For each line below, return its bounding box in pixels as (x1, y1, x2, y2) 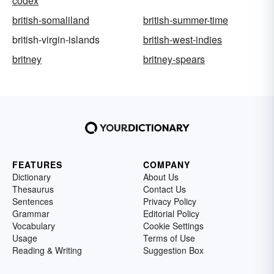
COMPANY (143, 158, 190, 171)
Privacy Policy (143, 194, 196, 207)
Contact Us (143, 182, 186, 195)
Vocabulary (12, 219, 55, 232)
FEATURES (12, 158, 62, 171)
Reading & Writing (12, 243, 82, 256)
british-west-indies (143, 32, 222, 46)
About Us (143, 170, 179, 183)
